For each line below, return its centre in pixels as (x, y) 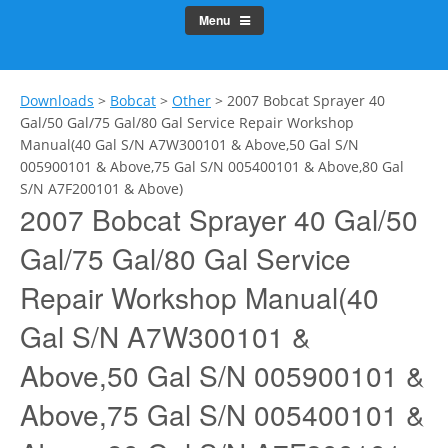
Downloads (57, 100)
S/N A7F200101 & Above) (101, 188)
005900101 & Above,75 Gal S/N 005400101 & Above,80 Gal (212, 166)
